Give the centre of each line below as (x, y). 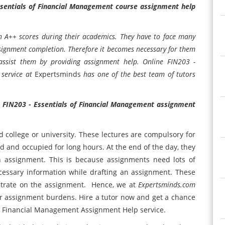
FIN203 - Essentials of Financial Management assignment (99, 104)
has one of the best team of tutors (139, 74)
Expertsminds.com (167, 185)
